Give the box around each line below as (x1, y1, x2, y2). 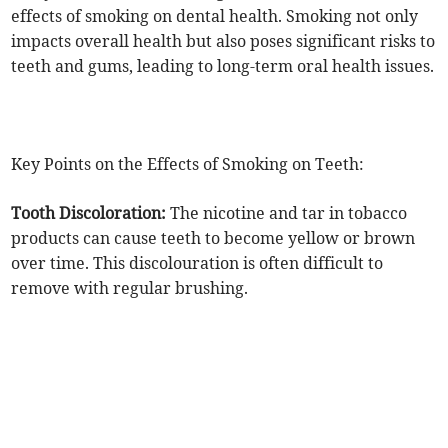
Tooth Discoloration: (11, 203, 167, 224)
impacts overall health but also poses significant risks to (11, 31, 436, 52)
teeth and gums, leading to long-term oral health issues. (11, 56, 435, 77)
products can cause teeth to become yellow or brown (11, 228, 416, 249)
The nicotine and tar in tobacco (166, 203, 408, 224)
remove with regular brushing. (11, 278, 249, 299)
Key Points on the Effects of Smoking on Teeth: (11, 154, 365, 175)
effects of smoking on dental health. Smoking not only (11, 6, 419, 27)
